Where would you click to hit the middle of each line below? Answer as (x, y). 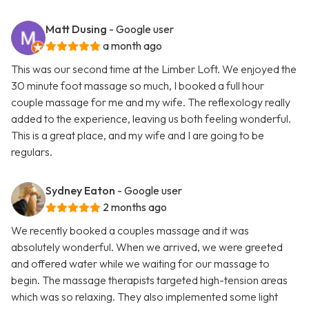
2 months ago (135, 207)
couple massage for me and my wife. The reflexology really (151, 102)
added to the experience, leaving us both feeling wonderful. (151, 119)
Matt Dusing (76, 29)
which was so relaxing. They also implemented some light (144, 297)
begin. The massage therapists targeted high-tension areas (149, 280)
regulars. (32, 152)
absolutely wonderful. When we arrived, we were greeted (147, 247)
